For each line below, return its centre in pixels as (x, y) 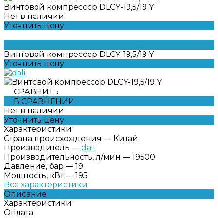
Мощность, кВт (34, 175)
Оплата (18, 212)
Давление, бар (34, 166)
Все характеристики (46, 184)
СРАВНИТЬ (36, 91)
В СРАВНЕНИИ (44, 101)
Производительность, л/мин (62, 157)
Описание (25, 194)
